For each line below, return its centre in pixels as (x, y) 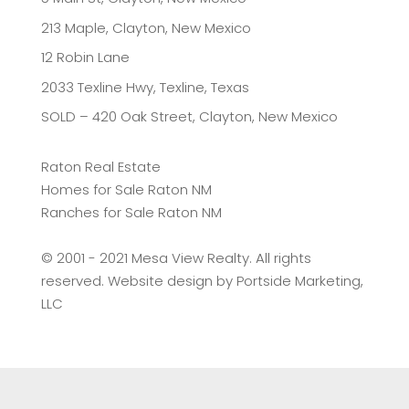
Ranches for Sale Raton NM (131, 213)
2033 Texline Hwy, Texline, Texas (145, 87)
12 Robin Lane (85, 58)
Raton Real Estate (100, 167)
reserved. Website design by (138, 281)
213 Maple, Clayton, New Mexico (146, 27)
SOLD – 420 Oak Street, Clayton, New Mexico (189, 117)
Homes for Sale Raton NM (126, 190)
